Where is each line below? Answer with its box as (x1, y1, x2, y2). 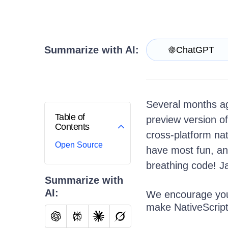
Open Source (55, 140, 103, 150)
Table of (55, 112, 85, 123)
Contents (55, 122, 90, 132)
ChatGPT (176, 45, 214, 55)
